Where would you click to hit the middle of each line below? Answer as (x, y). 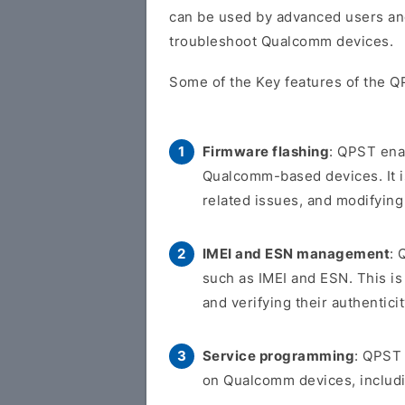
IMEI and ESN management (296, 254)
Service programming (278, 356)
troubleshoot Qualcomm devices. (281, 41)
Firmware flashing (266, 151)
